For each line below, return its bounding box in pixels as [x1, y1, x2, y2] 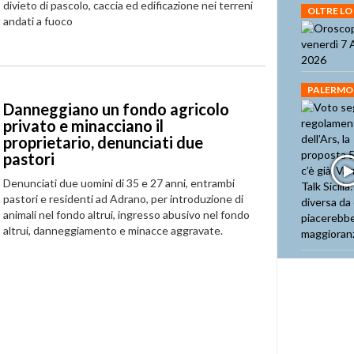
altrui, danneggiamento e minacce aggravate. [2, 224, 223, 237]
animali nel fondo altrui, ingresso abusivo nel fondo [2, 208, 250, 221]
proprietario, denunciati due [2, 133, 203, 152]
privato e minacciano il [2, 116, 164, 135]
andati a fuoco [2, 14, 73, 28]
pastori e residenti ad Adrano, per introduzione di [2, 192, 243, 205]
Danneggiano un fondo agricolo [2, 100, 229, 119]
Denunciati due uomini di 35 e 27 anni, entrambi [2, 176, 235, 190]
